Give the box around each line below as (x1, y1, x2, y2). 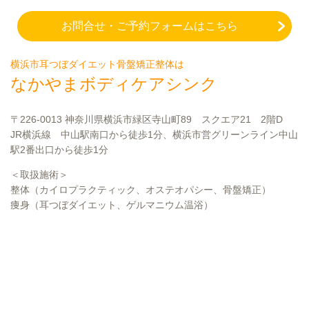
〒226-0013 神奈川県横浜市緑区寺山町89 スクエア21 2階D (10, 113, 283, 125)
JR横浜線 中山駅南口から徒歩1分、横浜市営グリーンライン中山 (10, 128, 298, 140)
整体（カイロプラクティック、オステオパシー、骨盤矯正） (10, 183, 271, 195)
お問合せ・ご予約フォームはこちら (61, 19, 238, 32)
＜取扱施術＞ (10, 168, 68, 180)
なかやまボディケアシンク (10, 74, 217, 93)
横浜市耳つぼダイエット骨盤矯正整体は (10, 58, 184, 70)
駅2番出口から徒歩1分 (10, 143, 108, 155)
